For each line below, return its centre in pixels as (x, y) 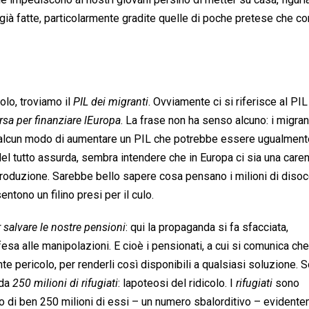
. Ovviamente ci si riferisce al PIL (228, 101)
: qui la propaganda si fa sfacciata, (207, 227)
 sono (286, 283)
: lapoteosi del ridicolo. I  (177, 283)
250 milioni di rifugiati (65, 283)
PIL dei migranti (111, 101)
